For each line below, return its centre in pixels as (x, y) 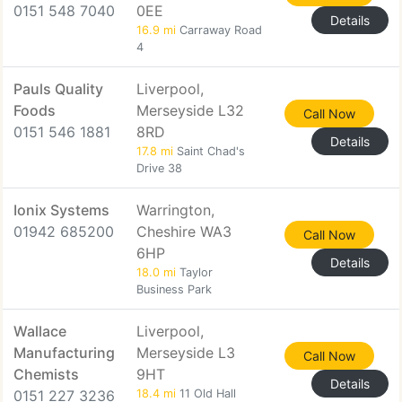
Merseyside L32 (190, 110)
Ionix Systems (61, 210)
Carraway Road (219, 30)
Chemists (46, 374)
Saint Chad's (209, 151)
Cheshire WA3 (184, 232)
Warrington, (175, 210)
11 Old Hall (206, 393)
